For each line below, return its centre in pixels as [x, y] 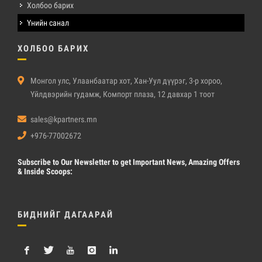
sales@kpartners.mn [64, 120]
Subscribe [34, 162]
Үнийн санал [48, 23]
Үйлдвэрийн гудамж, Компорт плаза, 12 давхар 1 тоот [123, 94]
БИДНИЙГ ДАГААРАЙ [65, 215]
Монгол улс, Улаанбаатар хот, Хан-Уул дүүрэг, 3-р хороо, [126, 81]
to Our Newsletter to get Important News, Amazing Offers [145, 162]
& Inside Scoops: [45, 172]
